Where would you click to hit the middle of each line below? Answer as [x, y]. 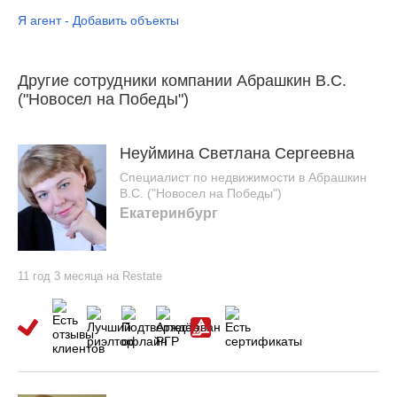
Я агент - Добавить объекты [98, 21]
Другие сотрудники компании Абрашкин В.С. [182, 81]
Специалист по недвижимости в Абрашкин [244, 178]
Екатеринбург [169, 213]
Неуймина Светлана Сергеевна [237, 154]
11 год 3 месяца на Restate [90, 276]
